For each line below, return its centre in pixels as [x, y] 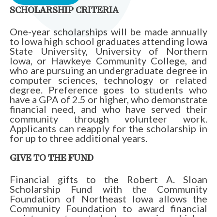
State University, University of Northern [108, 51]
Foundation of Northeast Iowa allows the [108, 199]
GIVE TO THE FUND [52, 159]
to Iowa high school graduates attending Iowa [108, 41]
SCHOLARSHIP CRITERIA [64, 11]
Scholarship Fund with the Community [108, 189]
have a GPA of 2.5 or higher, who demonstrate [108, 100]
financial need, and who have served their [108, 109]
